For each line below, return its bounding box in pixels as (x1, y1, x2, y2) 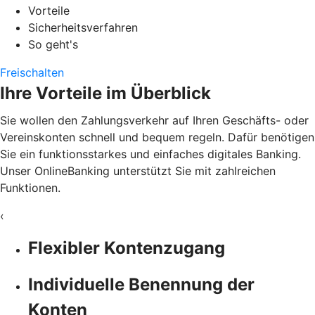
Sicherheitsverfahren (28, 20, 138, 34)
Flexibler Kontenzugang (28, 237, 225, 258)
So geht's (28, 37, 78, 51)
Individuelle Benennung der (28, 274, 255, 295)
